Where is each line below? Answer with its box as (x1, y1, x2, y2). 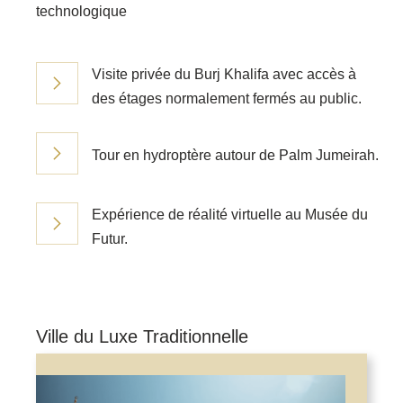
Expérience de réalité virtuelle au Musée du (92, 207, 368, 223)
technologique (36, 4, 127, 20)
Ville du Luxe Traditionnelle (36, 327, 248, 347)
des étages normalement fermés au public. (92, 91, 362, 107)
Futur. (92, 231, 128, 247)
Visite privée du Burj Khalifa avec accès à (92, 67, 356, 83)
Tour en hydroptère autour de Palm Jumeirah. (92, 148, 379, 164)
